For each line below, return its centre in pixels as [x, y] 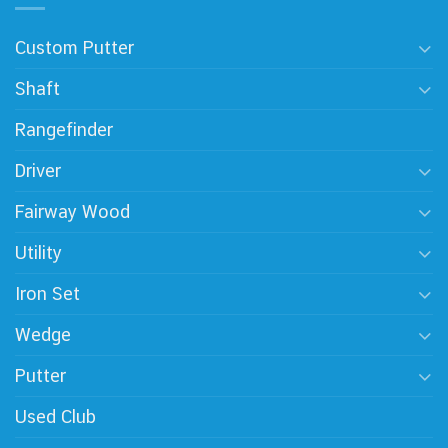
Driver [38, 170]
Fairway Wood [72, 211]
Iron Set [47, 293]
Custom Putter [74, 47]
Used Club [55, 416]
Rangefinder [64, 129]
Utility [38, 252]
